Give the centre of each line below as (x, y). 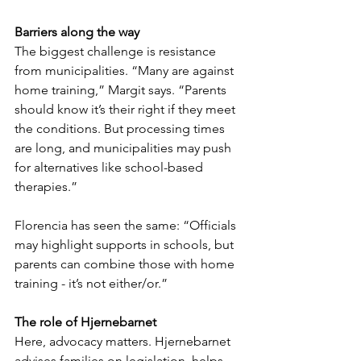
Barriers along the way (77, 32)
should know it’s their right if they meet (127, 110)
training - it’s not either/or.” (91, 284)
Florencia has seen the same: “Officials (127, 226)
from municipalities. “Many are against (126, 71)
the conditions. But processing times (121, 129)
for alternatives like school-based (110, 168)
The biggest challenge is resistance (117, 52)
